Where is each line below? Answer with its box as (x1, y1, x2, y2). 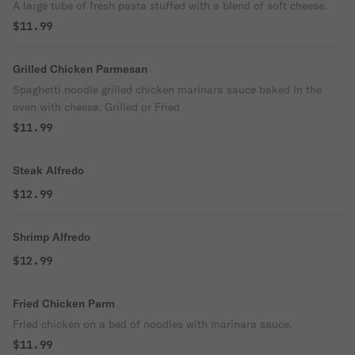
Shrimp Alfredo (13, 230, 90, 244)
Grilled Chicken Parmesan (13, 62, 147, 76)
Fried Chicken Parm (13, 296, 115, 311)
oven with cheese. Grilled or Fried (13, 100, 180, 114)
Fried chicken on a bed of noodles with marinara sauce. (13, 317, 292, 331)
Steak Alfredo (13, 163, 84, 177)
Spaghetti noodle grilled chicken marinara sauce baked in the (13, 82, 322, 97)
